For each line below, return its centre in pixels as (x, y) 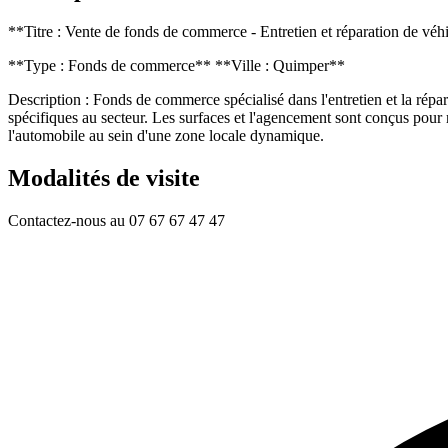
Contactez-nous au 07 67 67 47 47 (116, 220)
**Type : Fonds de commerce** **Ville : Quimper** (176, 65)
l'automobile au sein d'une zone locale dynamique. (166, 135)
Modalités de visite (104, 177)
